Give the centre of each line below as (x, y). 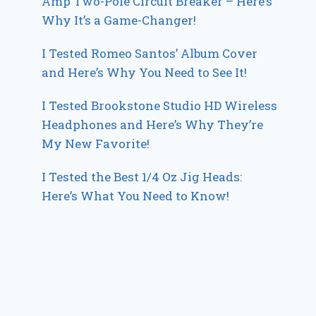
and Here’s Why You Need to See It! (145, 73)
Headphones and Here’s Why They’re (153, 125)
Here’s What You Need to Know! (136, 196)
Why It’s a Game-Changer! (119, 20)
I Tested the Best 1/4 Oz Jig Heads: (142, 177)
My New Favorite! (96, 144)
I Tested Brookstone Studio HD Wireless (160, 106)
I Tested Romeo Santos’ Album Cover (150, 54)
